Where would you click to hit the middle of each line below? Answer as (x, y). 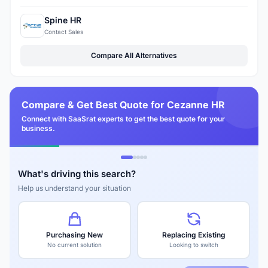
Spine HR (63, 20)
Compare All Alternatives (134, 55)
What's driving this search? (77, 173)
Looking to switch (194, 244)
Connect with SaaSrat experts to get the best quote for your (123, 118)
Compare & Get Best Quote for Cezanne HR (123, 104)
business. (38, 128)
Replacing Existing (194, 234)
